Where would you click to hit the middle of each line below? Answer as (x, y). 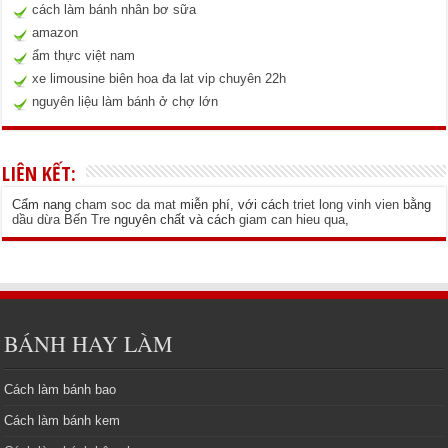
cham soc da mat (126, 204)
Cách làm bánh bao (60, 389)
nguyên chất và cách (175, 219)
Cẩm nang (44, 204)
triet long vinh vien (346, 204)
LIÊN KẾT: (39, 173)
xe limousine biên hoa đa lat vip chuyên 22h (159, 78)
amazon (55, 32)
